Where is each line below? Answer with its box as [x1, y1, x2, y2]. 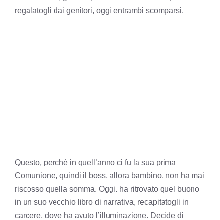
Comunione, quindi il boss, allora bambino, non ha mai [15, 171, 204, 180]
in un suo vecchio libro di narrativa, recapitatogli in [15, 197, 189, 206]
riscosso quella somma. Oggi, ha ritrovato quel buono [15, 184, 199, 193]
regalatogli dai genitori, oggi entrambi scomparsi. [15, 6, 184, 15]
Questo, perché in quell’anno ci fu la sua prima [15, 158, 176, 166]
